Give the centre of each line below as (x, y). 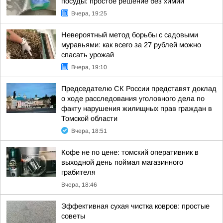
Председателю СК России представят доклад (139, 89)
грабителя (78, 172)
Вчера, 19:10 (89, 67)
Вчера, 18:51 (89, 131)
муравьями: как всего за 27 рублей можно (131, 45)
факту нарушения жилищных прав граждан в (137, 109)
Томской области (89, 118)
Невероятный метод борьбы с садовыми (130, 35)
